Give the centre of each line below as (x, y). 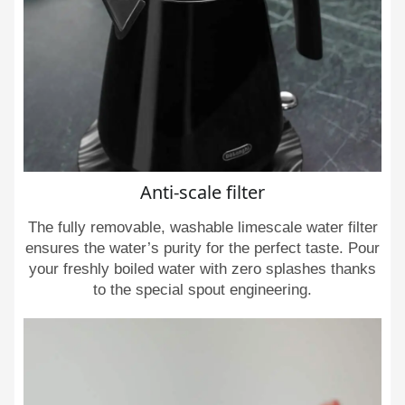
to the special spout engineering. (202, 290)
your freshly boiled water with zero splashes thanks (202, 269)
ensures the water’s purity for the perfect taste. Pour (202, 248)
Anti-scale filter (202, 192)
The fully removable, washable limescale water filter (202, 227)
